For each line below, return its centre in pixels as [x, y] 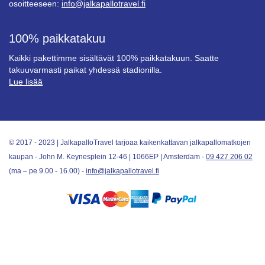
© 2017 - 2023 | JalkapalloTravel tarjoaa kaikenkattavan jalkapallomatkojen [130, 143]
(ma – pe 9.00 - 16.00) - [47, 171]
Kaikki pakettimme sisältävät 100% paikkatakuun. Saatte [114, 58]
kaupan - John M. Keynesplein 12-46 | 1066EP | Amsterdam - [107, 157]
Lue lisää [26, 82]
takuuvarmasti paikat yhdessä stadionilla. [85, 70]
